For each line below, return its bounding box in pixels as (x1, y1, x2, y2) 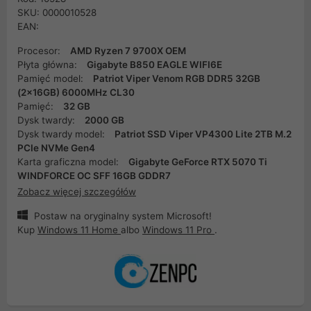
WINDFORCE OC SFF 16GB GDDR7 (17, 170, 171, 181)
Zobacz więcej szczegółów (17, 185, 136, 197)
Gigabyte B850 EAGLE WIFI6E (87, 59, 222, 70)
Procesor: (17, 45, 63, 56)
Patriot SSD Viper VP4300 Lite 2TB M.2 (115, 128, 292, 140)
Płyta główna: (17, 59, 80, 70)
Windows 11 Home (37, 224, 121, 235)
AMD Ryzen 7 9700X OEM (70, 45, 186, 56)
